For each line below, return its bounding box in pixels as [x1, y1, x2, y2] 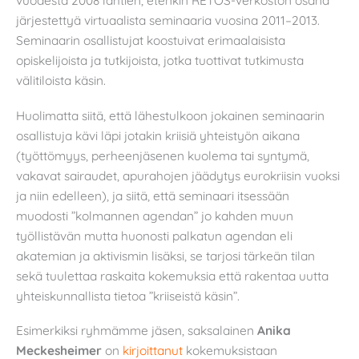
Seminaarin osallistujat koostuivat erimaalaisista [16, 32, 285, 49]
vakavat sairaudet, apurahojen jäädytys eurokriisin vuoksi [16, 167, 340, 184]
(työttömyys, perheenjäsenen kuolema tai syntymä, [16, 147, 309, 163]
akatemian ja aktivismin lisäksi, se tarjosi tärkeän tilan [16, 247, 315, 264]
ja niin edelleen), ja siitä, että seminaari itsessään [16, 187, 289, 204]
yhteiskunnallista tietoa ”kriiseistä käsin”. [16, 287, 240, 304]
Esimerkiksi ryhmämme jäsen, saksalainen [16, 322, 257, 339]
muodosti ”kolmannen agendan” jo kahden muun [16, 207, 293, 224]
